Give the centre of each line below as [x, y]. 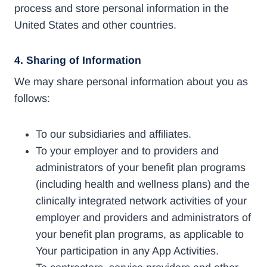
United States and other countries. [95, 25]
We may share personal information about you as [131, 81]
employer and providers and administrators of [143, 217]
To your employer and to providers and [127, 150]
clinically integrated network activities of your [141, 201]
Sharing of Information [84, 60]
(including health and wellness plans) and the [143, 184]
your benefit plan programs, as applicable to [140, 234]
